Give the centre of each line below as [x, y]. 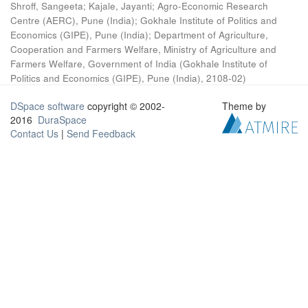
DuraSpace [62, 120]
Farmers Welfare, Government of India [93, 64]
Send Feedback [101, 133]
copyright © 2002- [125, 106]
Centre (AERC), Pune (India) [73, 20]
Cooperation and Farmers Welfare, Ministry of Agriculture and [143, 49]
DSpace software [47, 106]
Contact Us [34, 133]
